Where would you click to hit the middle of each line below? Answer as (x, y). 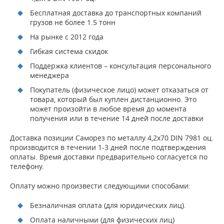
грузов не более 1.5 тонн (73, 22)
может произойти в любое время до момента (108, 109)
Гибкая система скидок (69, 51)
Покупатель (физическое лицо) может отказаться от (119, 90)
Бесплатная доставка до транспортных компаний (116, 13)
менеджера (49, 75)
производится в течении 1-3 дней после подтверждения (108, 147)
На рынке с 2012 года (67, 37)
